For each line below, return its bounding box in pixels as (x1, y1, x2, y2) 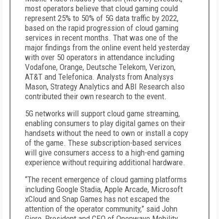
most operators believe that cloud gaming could (25, 3, 178, 13)
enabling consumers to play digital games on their (25, 118, 185, 128)
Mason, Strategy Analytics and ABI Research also (25, 82, 185, 91)
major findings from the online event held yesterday (25, 43, 190, 52)
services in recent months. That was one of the (25, 33, 178, 43)
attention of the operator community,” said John (25, 204, 177, 214)
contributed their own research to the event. (25, 91, 167, 101)
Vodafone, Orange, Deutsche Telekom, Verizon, (25, 62, 175, 72)
